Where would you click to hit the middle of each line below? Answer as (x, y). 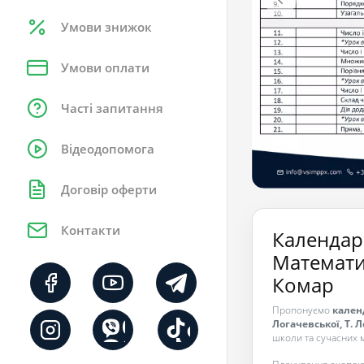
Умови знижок (106, 27)
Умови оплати (105, 67)
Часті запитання (112, 108)
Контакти (91, 230)
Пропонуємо (302, 310)
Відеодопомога (108, 149)
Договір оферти (109, 189)
